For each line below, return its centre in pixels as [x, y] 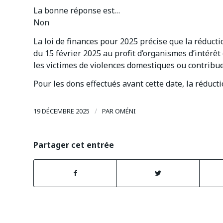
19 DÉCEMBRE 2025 [61, 111]
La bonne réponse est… [77, 10]
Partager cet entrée [74, 145]
